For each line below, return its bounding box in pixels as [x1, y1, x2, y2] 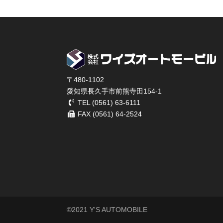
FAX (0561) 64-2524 [75, 110, 142, 118]
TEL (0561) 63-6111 [75, 98, 140, 107]
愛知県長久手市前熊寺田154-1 [67, 87, 162, 95]
